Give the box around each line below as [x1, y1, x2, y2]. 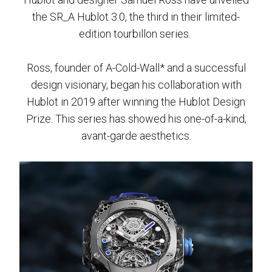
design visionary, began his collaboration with [30, 78, 242, 91]
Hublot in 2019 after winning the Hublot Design [27, 95, 245, 108]
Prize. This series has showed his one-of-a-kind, [25, 112, 246, 125]
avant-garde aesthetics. [81, 129, 191, 142]
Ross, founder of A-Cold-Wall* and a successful [26, 61, 246, 74]
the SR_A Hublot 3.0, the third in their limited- [32, 10, 240, 23]
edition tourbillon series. [79, 27, 193, 40]
